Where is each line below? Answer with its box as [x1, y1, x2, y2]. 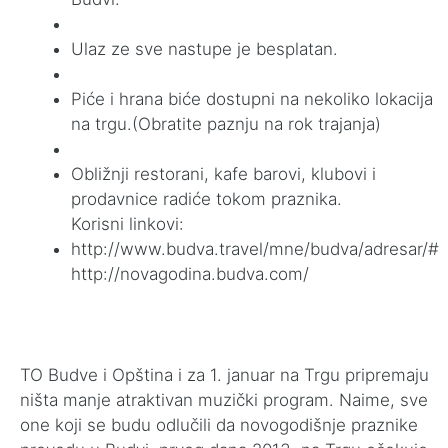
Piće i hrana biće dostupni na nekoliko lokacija [71, 89, 433, 109]
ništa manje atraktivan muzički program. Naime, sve [20, 390, 428, 410]
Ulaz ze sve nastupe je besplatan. [71, 39, 338, 59]
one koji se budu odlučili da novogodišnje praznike [20, 415, 418, 435]
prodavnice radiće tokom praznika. [71, 189, 342, 209]
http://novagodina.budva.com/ [71, 264, 309, 284]
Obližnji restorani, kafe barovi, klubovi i [71, 164, 376, 184]
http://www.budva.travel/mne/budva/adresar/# [71, 239, 439, 259]
